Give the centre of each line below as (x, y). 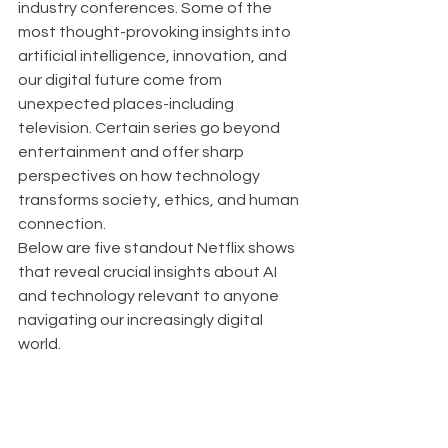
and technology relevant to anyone (150, 296)
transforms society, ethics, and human (160, 200)
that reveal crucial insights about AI (149, 272)
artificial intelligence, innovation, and (154, 56)
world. (39, 344)
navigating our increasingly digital (142, 320)
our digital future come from (121, 80)
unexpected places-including (127, 104)
